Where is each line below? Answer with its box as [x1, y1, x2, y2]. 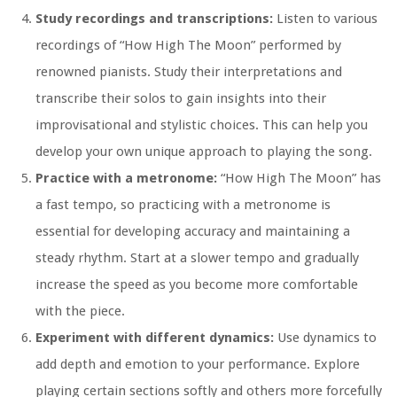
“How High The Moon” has [217, 170, 381, 187]
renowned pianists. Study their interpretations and [35, 64, 342, 81]
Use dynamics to [274, 330, 377, 346]
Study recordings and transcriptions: [35, 11, 273, 27]
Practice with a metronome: [35, 170, 217, 187]
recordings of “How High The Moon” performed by [35, 37, 341, 54]
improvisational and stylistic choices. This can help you [35, 117, 368, 134]
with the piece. [35, 303, 125, 320]
